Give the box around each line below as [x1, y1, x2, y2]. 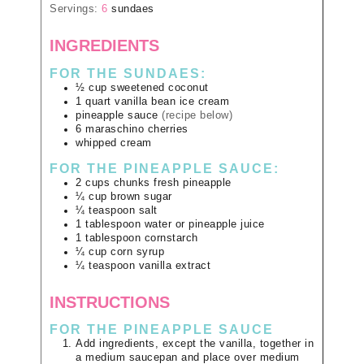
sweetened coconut [110, 81, 209, 93]
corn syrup [110, 245, 164, 258]
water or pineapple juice [144, 218, 265, 230]
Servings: [50, 3, 102, 15]
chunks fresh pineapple [113, 176, 232, 188]
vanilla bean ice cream [115, 95, 229, 107]
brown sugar [110, 190, 172, 202]
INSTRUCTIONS [50, 292, 170, 311]
